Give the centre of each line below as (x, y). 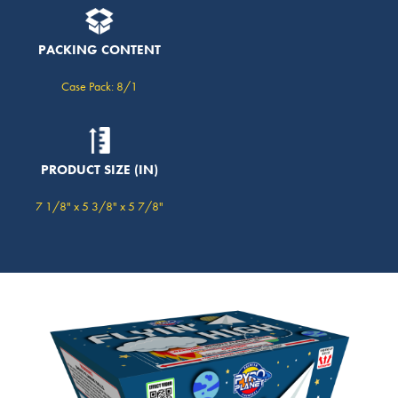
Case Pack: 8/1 (99, 87)
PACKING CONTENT (99, 50)
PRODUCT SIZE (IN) (99, 170)
